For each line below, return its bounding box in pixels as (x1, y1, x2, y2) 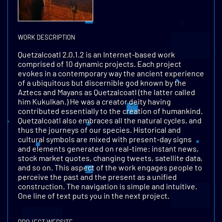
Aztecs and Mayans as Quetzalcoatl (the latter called (18, 87, 195, 97)
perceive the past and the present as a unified (18, 171, 177, 181)
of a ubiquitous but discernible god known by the (18, 77, 186, 87)
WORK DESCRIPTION (18, 33, 75, 41)
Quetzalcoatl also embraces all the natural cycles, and (18, 115, 202, 125)
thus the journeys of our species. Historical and (18, 124, 181, 134)
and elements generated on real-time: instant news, (18, 143, 199, 153)
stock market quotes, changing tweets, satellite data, (18, 153, 203, 163)
